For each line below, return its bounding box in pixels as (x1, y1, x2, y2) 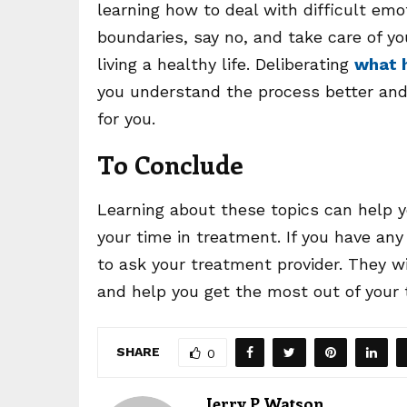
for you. (97, 109, 155, 129)
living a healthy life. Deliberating (97, 55, 354, 74)
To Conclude (97, 147, 243, 182)
